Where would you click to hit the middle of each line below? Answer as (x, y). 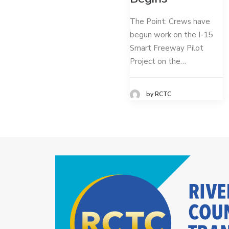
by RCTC (159, 94)
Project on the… (158, 62)
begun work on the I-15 (171, 35)
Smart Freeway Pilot (167, 48)
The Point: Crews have (170, 22)
